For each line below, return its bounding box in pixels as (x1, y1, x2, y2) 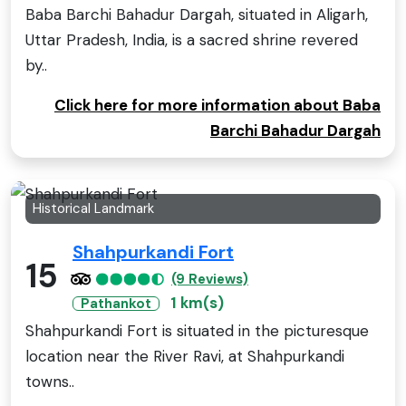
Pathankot (81, 294, 151, 313)
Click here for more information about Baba (54, 94, 381, 115)
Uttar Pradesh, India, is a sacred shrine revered (25, 29, 358, 50)
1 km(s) (170, 292, 224, 313)
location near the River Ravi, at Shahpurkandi (25, 345, 344, 366)
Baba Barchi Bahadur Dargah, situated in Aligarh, (25, 4, 368, 24)
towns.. (25, 371, 74, 391)
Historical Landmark (33, 198, 154, 217)
